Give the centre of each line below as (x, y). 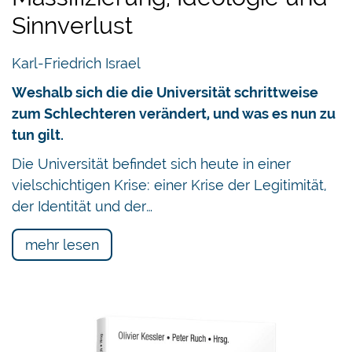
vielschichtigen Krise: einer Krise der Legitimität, (169, 185)
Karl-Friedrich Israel (76, 64)
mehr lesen (62, 245)
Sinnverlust (72, 26)
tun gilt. (38, 135)
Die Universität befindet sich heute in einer (151, 164)
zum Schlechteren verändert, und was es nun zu (174, 114)
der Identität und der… (82, 207)
